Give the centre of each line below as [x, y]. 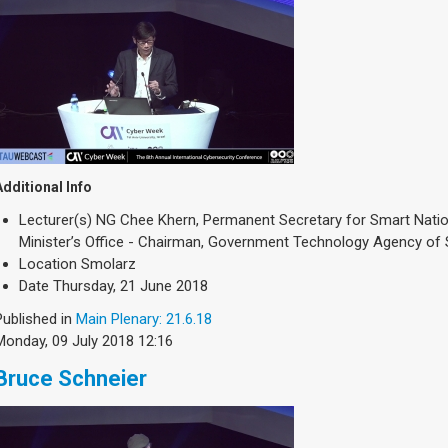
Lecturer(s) [55, 220]
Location [48, 264]
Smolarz [108, 264]
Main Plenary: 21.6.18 [144, 319]
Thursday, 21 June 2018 [130, 286]
